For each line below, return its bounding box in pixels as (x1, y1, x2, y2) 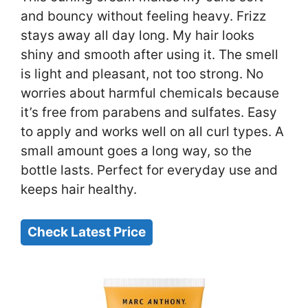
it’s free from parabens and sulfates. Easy (21, 104, 277, 121)
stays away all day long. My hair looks (21, 27, 254, 44)
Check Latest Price (27, 223, 146, 240)
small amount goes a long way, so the (21, 143, 252, 159)
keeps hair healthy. (21, 181, 137, 198)
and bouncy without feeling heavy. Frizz (21, 8, 266, 25)
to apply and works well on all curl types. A (21, 124, 284, 140)
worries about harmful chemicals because (21, 85, 279, 102)
